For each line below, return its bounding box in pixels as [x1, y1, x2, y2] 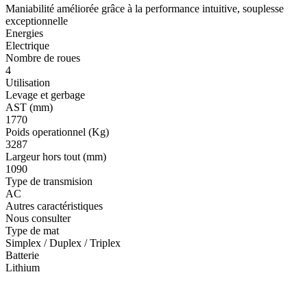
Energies [5, 27, 43, 40]
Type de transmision [5, 175, 93, 188]
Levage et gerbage [5, 89, 85, 101]
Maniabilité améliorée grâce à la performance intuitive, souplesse [5, 3, 284, 15]
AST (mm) [5, 101, 53, 114]
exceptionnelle [5, 15, 68, 27]
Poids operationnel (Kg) [5, 126, 109, 138]
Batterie [5, 249, 39, 262]
